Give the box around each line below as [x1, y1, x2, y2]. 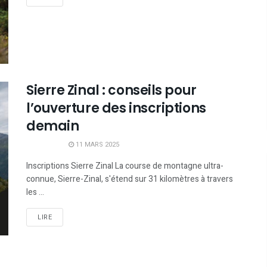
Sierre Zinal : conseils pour [26, 81, 197, 100]
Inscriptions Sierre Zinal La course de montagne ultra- [26, 160, 223, 173]
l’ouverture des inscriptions [26, 99, 206, 118]
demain [26, 117, 79, 136]
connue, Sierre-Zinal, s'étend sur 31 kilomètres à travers [26, 173, 233, 186]
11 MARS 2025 [74, 139, 119, 150]
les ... [26, 186, 44, 199]
